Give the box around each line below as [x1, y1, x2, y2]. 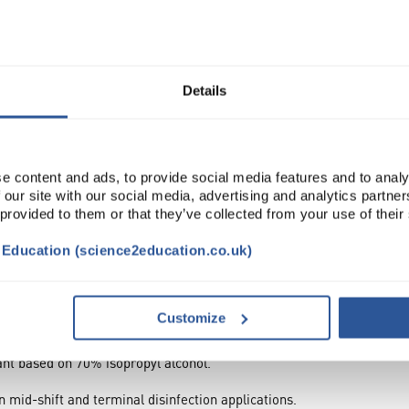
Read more [217, 48, 285, 67]
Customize [157, 309, 226, 326]
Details [182, 82, 227, 99]
